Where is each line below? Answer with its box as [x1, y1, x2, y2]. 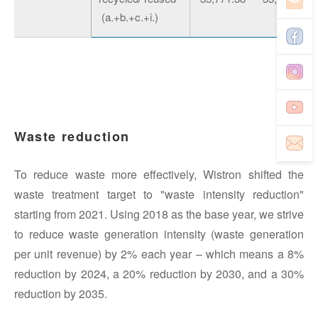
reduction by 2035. [14, 285, 107, 302]
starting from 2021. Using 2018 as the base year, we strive [14, 206, 304, 223]
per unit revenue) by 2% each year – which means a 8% [14, 246, 304, 263]
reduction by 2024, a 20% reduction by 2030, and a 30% [14, 265, 304, 283]
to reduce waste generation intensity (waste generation [14, 226, 304, 243]
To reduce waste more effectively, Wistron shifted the [14, 166, 304, 183]
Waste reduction [14, 127, 130, 146]
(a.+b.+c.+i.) [99, 9, 158, 25]
